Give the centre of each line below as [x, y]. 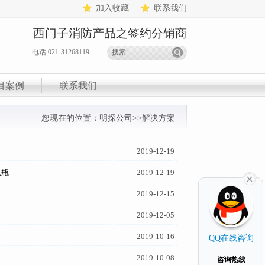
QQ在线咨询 [231, 238]
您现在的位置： [70, 118]
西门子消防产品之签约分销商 [110, 33]
